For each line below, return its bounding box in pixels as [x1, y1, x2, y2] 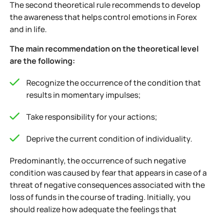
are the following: [10, 55, 75, 67]
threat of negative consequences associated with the [10, 180, 205, 191]
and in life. [10, 24, 47, 35]
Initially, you [147, 192, 191, 203]
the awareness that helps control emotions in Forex [10, 12, 197, 23]
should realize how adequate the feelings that [10, 204, 177, 215]
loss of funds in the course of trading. [10, 192, 147, 203]
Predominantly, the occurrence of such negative [10, 155, 186, 166]
